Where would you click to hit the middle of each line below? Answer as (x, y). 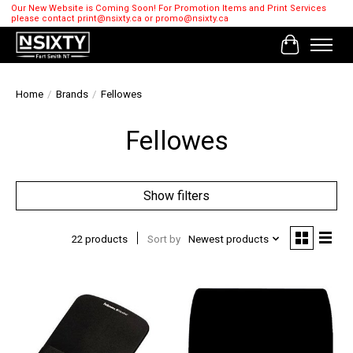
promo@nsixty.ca (191, 19)
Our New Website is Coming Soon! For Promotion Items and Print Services (168, 9)
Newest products (228, 239)
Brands (72, 95)
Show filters (176, 196)
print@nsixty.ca (109, 19)
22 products (99, 239)
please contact (44, 19)
